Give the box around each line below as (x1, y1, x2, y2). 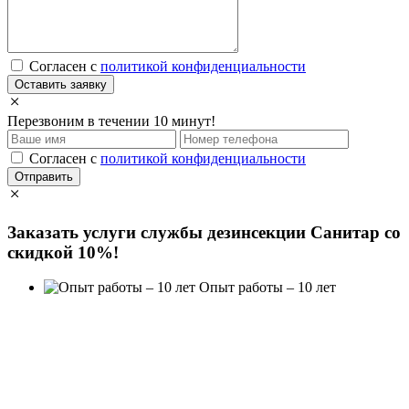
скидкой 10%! (7, 242, 119, 262)
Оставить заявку (15, 77, 107, 91)
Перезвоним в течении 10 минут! (7, 112, 215, 129)
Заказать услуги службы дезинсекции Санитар (7, 222, 384, 242)
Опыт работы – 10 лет (195, 279, 336, 296)
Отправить (15, 169, 73, 184)
